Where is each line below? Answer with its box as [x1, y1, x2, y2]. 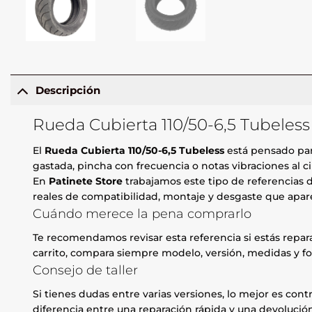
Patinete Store [49, 175, 123, 188]
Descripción [35, 83, 100, 97]
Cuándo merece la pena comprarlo [33, 206, 252, 221]
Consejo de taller [33, 263, 139, 278]
